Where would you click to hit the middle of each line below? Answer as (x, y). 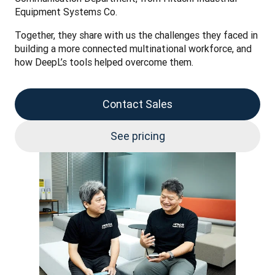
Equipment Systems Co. (66, 12)
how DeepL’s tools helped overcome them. (105, 62)
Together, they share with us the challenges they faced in (136, 35)
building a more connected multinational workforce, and (133, 48)
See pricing (137, 136)
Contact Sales (137, 104)
